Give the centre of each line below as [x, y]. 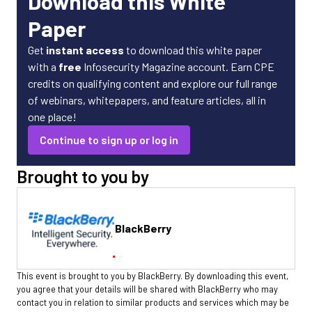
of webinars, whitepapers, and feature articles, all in [147, 100]
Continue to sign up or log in [109, 140]
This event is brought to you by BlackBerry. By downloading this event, [153, 276]
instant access [85, 50]
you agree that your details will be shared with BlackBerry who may [147, 289]
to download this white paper [193, 50]
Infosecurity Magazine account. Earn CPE [178, 67]
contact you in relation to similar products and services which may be [153, 303]
